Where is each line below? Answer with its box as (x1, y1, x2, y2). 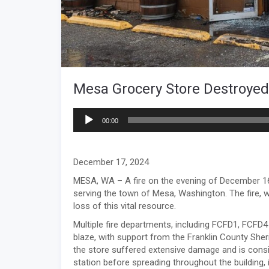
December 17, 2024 (73, 157, 149, 168)
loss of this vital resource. (73, 201, 176, 212)
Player (73, 121, 97, 132)
